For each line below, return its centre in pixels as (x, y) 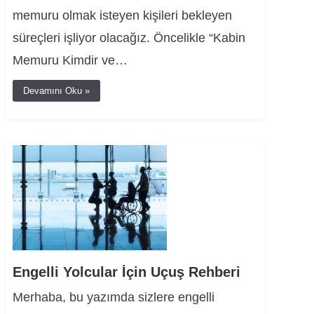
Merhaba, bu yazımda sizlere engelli (114, 297)
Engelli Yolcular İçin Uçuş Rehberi (127, 272)
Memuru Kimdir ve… (70, 60)
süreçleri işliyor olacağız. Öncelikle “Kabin (129, 38)
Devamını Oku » (56, 91)
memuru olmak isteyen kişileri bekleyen (122, 15)
